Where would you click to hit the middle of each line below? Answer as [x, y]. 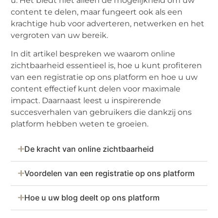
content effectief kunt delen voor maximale [96, 89]
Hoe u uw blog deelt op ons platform [92, 197]
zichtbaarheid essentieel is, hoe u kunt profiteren [107, 66]
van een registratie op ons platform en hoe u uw [104, 77]
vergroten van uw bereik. [60, 35]
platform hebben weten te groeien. [80, 124]
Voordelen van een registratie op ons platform [109, 173]
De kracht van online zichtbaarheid [89, 149]
